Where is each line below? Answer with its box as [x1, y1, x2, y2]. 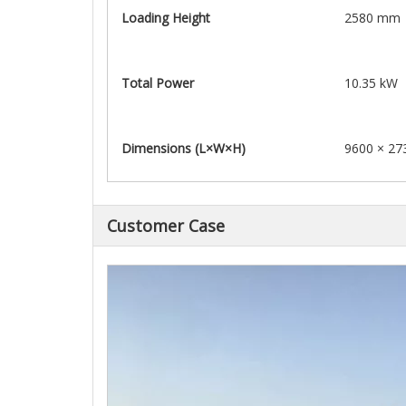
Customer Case [107, 215, 225, 237]
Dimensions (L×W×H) [121, 140, 246, 157]
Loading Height [121, 9, 210, 26]
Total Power [121, 74, 194, 92]
